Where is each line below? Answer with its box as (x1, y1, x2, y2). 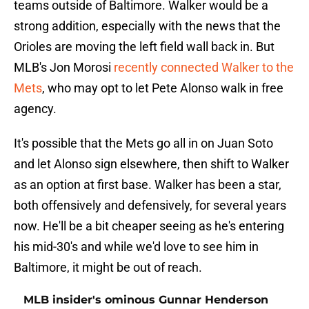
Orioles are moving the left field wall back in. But (14, 39, 275, 54)
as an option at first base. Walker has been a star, (14, 177, 281, 192)
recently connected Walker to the (114, 60, 294, 75)
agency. (14, 101, 57, 117)
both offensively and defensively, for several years (14, 198, 286, 213)
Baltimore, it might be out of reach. (14, 260, 202, 275)
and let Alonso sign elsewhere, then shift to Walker (14, 157, 289, 172)
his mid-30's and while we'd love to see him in (14, 239, 259, 255)
